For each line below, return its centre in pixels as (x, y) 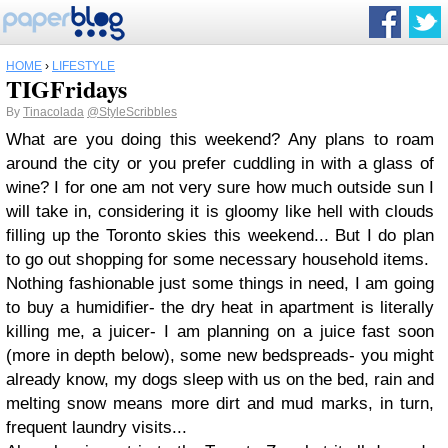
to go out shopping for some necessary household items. (217, 259)
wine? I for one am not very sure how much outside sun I (220, 187)
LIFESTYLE (83, 66)
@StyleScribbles (132, 112)
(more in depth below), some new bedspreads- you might (220, 355)
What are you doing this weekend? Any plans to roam (220, 139)
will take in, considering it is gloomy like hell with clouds (220, 211)
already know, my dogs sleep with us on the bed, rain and (220, 379)
